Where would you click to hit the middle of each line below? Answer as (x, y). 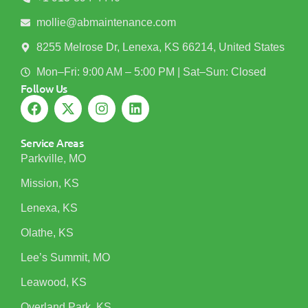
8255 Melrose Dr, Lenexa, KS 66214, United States (160, 47)
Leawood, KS (54, 283)
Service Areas (52, 143)
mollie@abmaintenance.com (106, 23)
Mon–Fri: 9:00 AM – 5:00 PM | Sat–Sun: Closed (151, 72)
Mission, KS (50, 184)
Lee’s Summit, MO (65, 258)
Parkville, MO (53, 159)
